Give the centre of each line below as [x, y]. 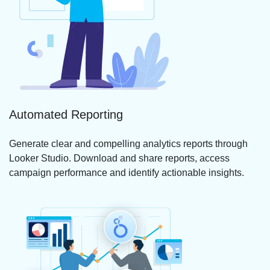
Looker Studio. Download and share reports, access [119, 158]
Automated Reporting [66, 114]
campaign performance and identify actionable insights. [127, 172]
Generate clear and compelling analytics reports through [128, 143]
